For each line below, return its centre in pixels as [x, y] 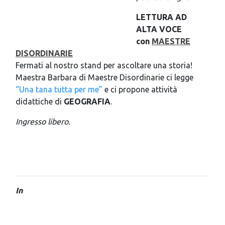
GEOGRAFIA [87, 101]
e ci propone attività [140, 89]
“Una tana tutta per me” [59, 89]
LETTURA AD [161, 17]
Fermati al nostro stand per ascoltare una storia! [104, 65]
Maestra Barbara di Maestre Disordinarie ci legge [104, 77]
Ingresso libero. [43, 121]
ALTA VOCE [159, 29]
